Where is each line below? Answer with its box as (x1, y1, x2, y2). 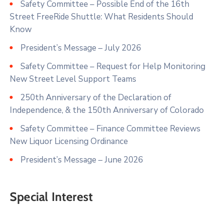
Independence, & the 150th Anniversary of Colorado (10, 104, 204, 116)
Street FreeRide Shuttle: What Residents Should (10, 11, 193, 22)
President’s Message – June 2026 (20, 154, 143, 165)
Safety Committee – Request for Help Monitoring (20, 60, 205, 72)
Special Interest (10, 189, 93, 204)
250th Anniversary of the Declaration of (20, 91, 171, 103)
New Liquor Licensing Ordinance (10, 135, 128, 147)
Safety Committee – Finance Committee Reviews (20, 123, 200, 134)
